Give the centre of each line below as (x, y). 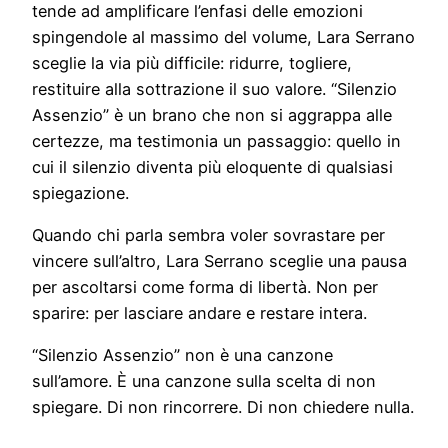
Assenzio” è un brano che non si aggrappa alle (212, 114)
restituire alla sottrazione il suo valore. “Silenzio (214, 88)
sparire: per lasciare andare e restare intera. (199, 313)
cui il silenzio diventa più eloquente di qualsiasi (212, 166)
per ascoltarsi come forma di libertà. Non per (205, 287)
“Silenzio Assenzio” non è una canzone (182, 355)
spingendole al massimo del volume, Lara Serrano (223, 36)
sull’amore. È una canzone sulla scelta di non (204, 381)
